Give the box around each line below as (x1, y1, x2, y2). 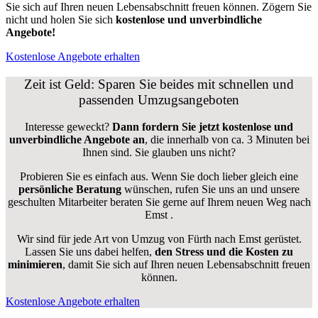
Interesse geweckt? (25, 121, 112, 133)
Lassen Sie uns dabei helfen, (25, 246, 152, 258)
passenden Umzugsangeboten (79, 92, 239, 107)
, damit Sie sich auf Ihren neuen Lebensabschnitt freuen (62, 258, 310, 271)
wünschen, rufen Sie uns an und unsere (121, 183, 300, 196)
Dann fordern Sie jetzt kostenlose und (112, 121, 293, 133)
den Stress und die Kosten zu (152, 246, 293, 258)
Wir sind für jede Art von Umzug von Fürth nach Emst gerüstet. (16, 233, 302, 246)
